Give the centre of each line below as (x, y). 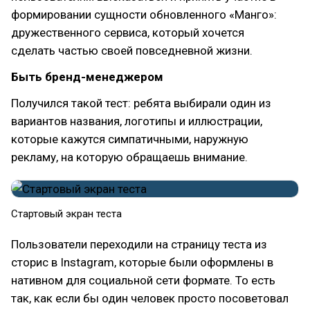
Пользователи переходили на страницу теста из (139, 244)
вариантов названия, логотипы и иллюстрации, (137, 121)
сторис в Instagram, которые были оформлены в (142, 262)
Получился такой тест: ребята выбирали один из (141, 103)
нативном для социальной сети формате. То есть (143, 280)
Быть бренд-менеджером (87, 77)
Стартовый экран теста (66, 214)
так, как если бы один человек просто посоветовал (150, 298)
